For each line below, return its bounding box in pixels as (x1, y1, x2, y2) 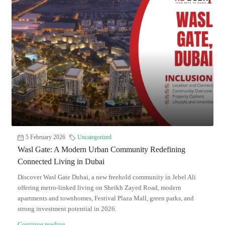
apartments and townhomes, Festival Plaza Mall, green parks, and (18, 194, 194, 202)
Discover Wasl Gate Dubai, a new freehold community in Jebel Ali (18, 173, 196, 181)
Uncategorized (77, 134, 111, 141)
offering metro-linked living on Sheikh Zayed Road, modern (18, 184, 181, 192)
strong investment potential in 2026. (18, 205, 117, 213)
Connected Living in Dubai (18, 157, 104, 166)
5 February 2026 (26, 134, 65, 141)
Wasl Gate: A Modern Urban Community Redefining (18, 145, 185, 154)
